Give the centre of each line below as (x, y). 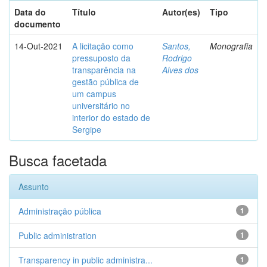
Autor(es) (181, 12)
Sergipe (87, 129)
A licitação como (103, 46)
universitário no (101, 105)
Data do (30, 12)
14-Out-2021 (38, 46)
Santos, (176, 46)
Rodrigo (177, 58)
